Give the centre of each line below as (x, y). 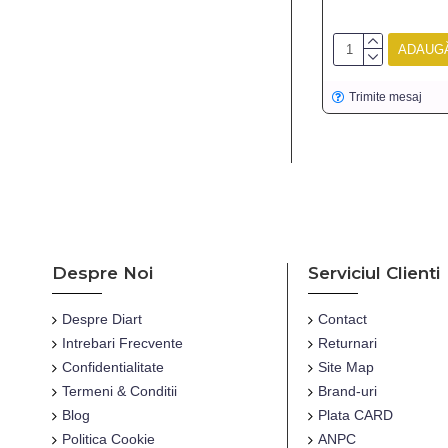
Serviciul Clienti (374, 273)
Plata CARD (355, 415)
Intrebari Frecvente (122, 343)
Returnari (347, 343)
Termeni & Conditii (119, 391)
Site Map (346, 367)
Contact (342, 319)
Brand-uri (347, 391)
